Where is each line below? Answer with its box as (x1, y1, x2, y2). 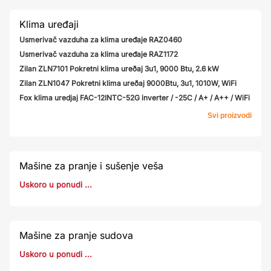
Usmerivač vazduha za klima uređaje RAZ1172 (19, 50, 178, 59)
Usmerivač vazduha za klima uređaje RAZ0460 (19, 35, 182, 44)
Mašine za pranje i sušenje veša (19, 160, 163, 172)
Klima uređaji (19, 18, 79, 30)
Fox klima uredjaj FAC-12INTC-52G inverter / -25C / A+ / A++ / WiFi (19, 93, 250, 102)
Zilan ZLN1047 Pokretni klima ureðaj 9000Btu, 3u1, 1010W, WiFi (19, 79, 237, 88)
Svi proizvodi (207, 111, 252, 120)
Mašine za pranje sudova (19, 229, 133, 241)
